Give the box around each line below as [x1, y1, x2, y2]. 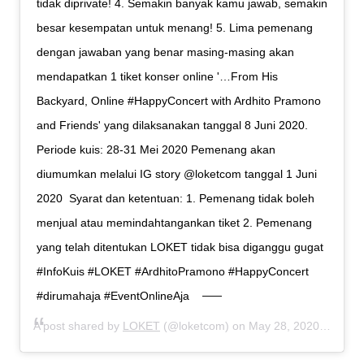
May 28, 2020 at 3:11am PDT [249, 318, 319, 332]
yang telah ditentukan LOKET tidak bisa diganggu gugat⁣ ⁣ [37, 240, 327, 253]
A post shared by [33, 318, 123, 332]
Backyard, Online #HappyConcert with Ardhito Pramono [37, 93, 321, 107]
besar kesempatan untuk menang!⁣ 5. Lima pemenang [37, 20, 313, 34]
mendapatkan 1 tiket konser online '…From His [37, 69, 278, 83]
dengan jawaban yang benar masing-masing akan [37, 45, 294, 58]
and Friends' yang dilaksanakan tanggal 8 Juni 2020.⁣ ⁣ [37, 118, 311, 132]
